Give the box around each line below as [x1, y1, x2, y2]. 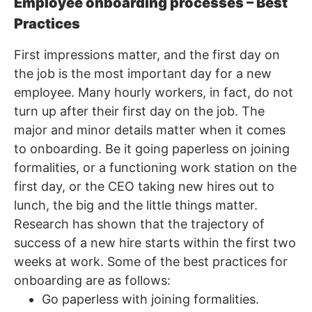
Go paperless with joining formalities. [42, 291, 259, 306]
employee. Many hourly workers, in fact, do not [14, 84, 293, 100]
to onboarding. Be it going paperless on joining [14, 141, 290, 156]
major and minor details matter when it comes [14, 122, 286, 137]
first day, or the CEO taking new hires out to [14, 178, 274, 194]
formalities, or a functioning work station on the [14, 159, 297, 175]
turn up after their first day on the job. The [14, 103, 265, 118]
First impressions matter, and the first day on [14, 47, 280, 62]
